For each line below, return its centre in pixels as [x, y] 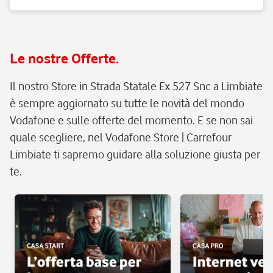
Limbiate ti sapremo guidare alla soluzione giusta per [135, 154]
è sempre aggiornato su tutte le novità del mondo [127, 103]
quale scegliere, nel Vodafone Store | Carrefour [121, 137]
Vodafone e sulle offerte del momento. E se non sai [131, 120]
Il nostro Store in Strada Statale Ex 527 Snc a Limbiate [136, 86]
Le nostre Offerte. [64, 58]
